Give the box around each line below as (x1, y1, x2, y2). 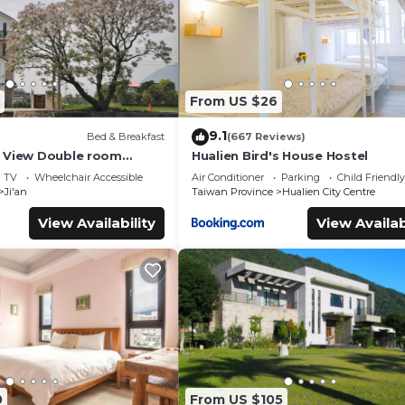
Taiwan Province (192, 184, 273, 198)
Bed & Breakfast (87, 130, 165, 144)
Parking (281, 170, 320, 184)
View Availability (38, 213, 155, 231)
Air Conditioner (192, 170, 264, 184)
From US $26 (190, 93, 278, 110)
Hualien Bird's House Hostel (192, 147, 368, 163)
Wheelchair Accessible (33, 170, 143, 184)
